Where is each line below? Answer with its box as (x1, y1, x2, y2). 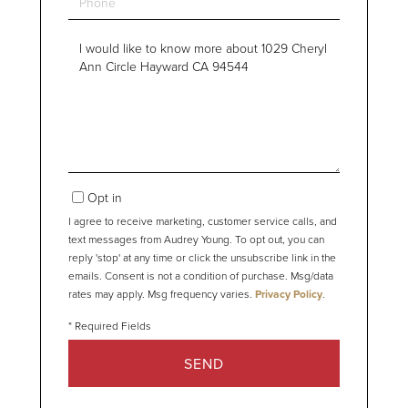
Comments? (67, 76, 137, 95)
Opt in (87, 189, 122, 207)
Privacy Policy (255, 286, 322, 302)
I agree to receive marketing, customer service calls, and (68, 213, 337, 229)
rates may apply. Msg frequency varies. (68, 286, 255, 302)
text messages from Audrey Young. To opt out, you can (68, 231, 324, 248)
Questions (67, 34, 127, 53)
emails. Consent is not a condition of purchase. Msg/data (68, 268, 333, 284)
